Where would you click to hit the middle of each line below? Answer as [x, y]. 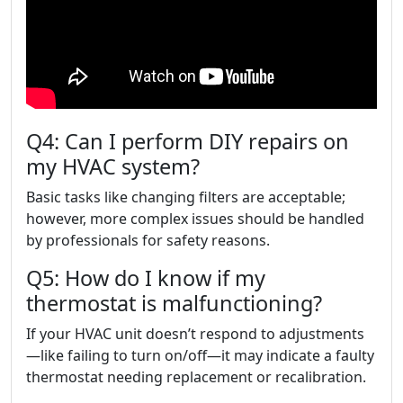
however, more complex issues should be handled [195, 219]
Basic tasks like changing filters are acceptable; [186, 197]
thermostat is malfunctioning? [174, 303]
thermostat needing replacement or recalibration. [196, 377]
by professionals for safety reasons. [148, 240]
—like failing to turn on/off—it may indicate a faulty [200, 355]
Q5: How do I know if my [146, 278]
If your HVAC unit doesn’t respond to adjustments [195, 334]
